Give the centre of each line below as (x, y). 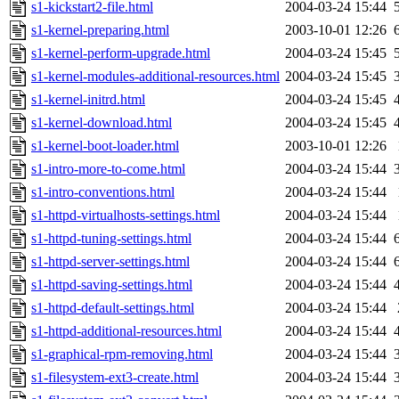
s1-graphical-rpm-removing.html (122, 354)
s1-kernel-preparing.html (100, 30)
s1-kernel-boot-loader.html (105, 146)
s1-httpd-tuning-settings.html (111, 239)
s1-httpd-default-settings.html (113, 308)
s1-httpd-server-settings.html (110, 262)
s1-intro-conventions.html (103, 192)
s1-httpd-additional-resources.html (126, 331)
